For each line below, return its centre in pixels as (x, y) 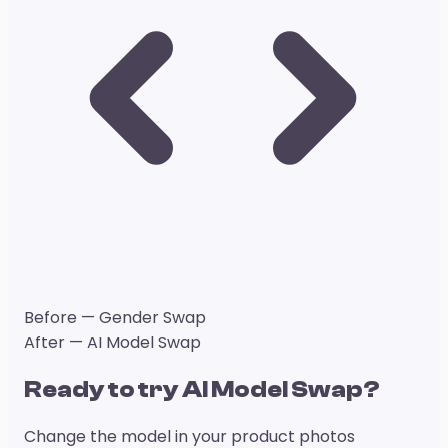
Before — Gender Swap (115, 318)
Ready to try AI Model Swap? (202, 390)
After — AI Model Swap (112, 343)
